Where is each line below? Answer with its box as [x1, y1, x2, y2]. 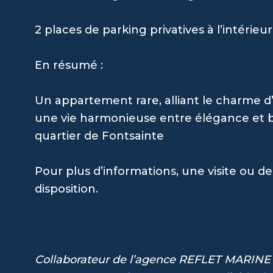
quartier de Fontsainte [35, 129, 164, 143]
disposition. [35, 182, 98, 196]
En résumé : [35, 58, 103, 72]
